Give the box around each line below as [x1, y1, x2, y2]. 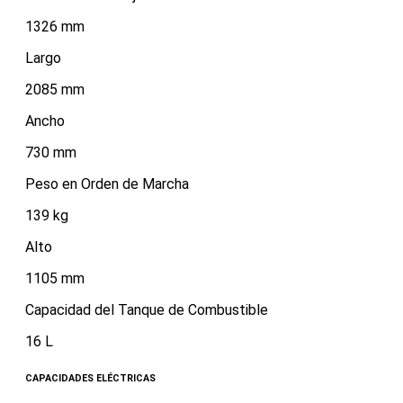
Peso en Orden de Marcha [25, 175, 189, 193]
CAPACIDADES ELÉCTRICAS [25, 372, 156, 385]
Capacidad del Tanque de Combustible [25, 301, 268, 319]
